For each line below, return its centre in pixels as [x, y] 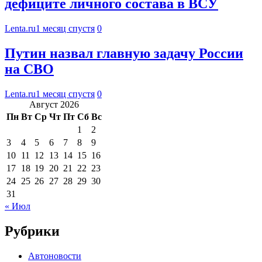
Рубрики [32, 231]
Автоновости [55, 256]
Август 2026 [54, 104]
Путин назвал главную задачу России [124, 53]
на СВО [29, 69]
